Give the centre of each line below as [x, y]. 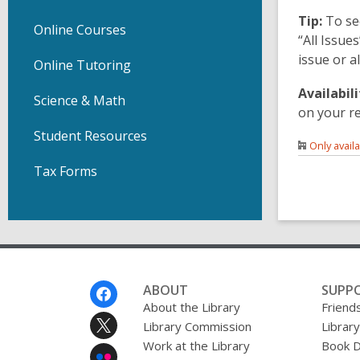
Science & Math [80, 100]
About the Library [191, 307]
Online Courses [80, 30]
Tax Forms [65, 171]
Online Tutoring [82, 65]
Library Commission [197, 326]
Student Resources [90, 136]
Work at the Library [196, 345]
